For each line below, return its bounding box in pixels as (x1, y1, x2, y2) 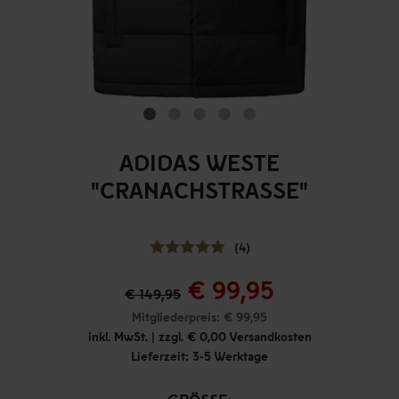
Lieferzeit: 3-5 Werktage (131, 348, 268, 363)
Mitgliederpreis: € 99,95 (132, 309, 267, 324)
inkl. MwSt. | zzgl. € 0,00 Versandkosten (87, 329, 312, 344)
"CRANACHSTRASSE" (91, 175, 299, 203)
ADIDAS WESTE (119, 148, 280, 175)
